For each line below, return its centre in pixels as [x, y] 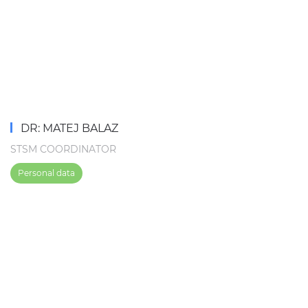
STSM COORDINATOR [63, 149]
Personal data [46, 173]
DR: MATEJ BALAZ [68, 128]
